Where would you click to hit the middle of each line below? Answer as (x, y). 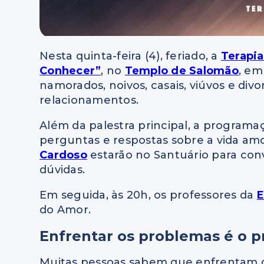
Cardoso (63, 155)
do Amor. (65, 209)
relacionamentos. (89, 100)
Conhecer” (70, 70)
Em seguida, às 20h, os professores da (148, 195)
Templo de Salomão (181, 70)
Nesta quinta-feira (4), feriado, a (130, 56)
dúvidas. (62, 169)
